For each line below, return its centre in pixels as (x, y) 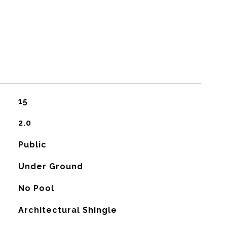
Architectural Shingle (67, 210)
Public (32, 145)
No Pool (36, 188)
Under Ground (50, 166)
